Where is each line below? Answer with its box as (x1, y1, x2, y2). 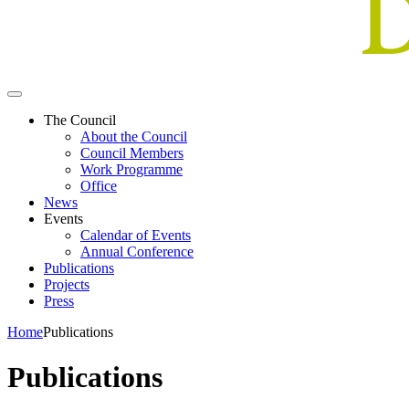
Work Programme (80, 162, 183, 178)
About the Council (80, 129, 187, 145)
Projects (44, 277, 89, 293)
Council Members (80, 145, 184, 162)
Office (80, 178, 117, 194)
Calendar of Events (80, 227, 191, 244)
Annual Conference (80, 244, 194, 260)
